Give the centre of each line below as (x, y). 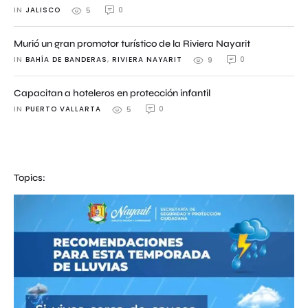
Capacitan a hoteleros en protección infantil (112, 93)
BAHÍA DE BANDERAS (66, 59)
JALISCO (43, 10)
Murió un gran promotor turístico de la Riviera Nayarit (132, 44)
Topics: (30, 178)
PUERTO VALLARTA (63, 109)
